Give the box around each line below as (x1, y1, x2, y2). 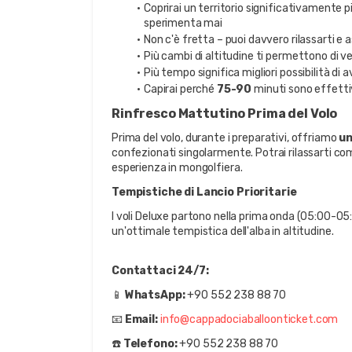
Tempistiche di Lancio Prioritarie (112, 185, 297, 199)
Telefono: (123, 337, 178, 350)
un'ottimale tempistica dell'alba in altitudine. (112, 225, 334, 238)
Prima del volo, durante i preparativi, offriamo (112, 131, 339, 145)
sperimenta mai (144, 16, 223, 30)
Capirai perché (143, 82, 217, 96)
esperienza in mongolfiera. (112, 161, 243, 174)
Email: (124, 313, 158, 326)
